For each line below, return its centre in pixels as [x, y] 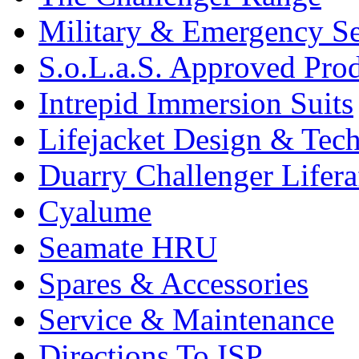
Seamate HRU [128, 247]
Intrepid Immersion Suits [196, 103]
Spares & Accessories [173, 283]
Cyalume [95, 211]
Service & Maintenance [186, 319]
